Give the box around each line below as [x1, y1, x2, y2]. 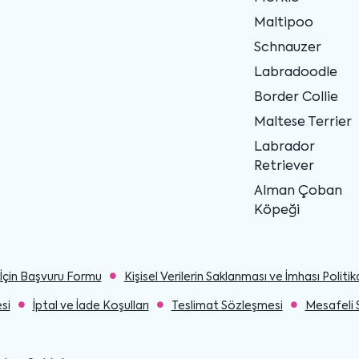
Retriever [253, 159, 314, 173]
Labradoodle [253, 66, 337, 79]
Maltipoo [253, 16, 313, 30]
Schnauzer [253, 41, 321, 54]
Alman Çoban [253, 184, 342, 198]
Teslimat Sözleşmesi [171, 300, 283, 312]
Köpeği [253, 204, 300, 217]
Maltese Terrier [253, 115, 352, 129]
